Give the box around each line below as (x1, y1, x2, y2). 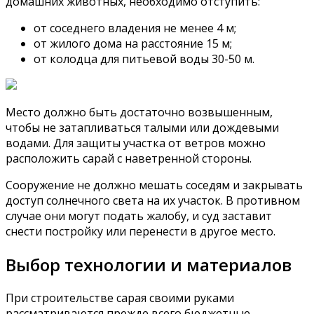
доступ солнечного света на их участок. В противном (6, 193, 300, 209)
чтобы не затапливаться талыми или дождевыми (6, 120, 279, 136)
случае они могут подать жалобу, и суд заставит (6, 208, 272, 224)
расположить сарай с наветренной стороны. (6, 151, 252, 167)
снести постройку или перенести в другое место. (6, 224, 275, 240)
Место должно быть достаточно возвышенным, (6, 104, 273, 121)
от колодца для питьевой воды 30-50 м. (34, 51, 254, 67)
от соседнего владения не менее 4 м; (34, 20, 236, 36)
